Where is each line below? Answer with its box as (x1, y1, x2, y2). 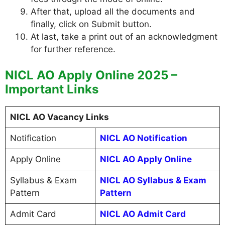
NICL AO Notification (99, 133, 187, 143)
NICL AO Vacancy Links (10, 112, 109, 122)
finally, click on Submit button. (31, 19, 152, 29)
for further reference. (31, 44, 116, 54)
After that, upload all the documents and (31, 6, 195, 17)
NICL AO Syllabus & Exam (99, 175, 206, 185)
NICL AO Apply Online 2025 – (5, 68, 177, 82)
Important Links (5, 82, 98, 96)
